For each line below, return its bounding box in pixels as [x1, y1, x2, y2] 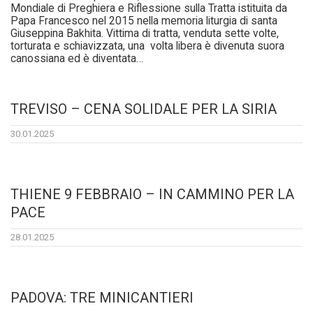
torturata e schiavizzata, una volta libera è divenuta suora [10, 40, 284, 53]
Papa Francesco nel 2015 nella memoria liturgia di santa [10, 15, 277, 28]
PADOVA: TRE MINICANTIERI [10, 289, 194, 307]
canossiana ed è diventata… [10, 52, 143, 66]
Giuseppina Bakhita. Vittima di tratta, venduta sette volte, [10, 27, 279, 41]
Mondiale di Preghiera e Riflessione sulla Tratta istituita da [10, 2, 287, 15]
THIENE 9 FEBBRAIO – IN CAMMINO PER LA [10, 186, 294, 203]
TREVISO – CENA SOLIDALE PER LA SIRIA [10, 101, 277, 118]
